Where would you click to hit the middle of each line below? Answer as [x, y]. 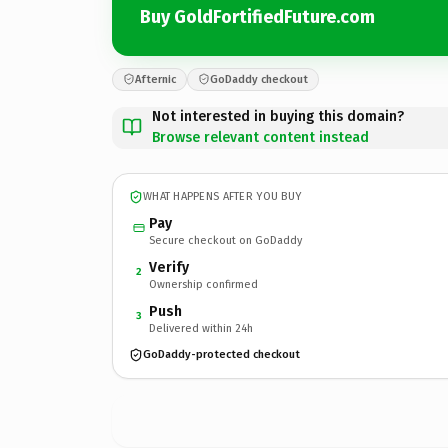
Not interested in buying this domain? [278, 116]
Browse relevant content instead [260, 137]
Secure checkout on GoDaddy [225, 240]
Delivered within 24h [201, 328]
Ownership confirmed [203, 284]
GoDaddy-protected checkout [221, 354]
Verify [169, 267]
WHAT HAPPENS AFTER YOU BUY [222, 196]
